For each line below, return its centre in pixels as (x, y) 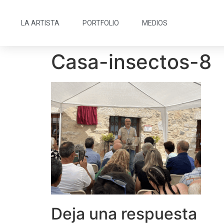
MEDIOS (154, 23)
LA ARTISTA (40, 23)
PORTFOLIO (100, 23)
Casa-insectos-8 (131, 62)
